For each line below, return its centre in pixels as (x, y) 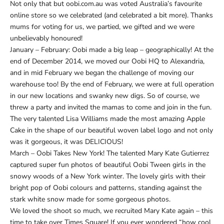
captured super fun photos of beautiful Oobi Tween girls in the (108, 165)
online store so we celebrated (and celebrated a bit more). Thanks (111, 15)
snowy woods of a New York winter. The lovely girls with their (108, 176)
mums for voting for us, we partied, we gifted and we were (102, 27)
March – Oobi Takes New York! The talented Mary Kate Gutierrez (109, 153)
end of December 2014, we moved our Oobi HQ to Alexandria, (107, 61)
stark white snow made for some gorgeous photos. (90, 199)
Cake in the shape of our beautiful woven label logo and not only (111, 130)
